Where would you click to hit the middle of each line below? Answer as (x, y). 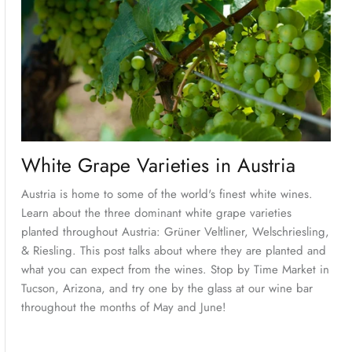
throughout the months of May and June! (123, 308)
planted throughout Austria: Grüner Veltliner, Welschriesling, (175, 232)
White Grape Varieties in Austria (158, 165)
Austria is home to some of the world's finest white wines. (167, 194)
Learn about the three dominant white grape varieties (156, 213)
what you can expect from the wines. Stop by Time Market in (175, 270)
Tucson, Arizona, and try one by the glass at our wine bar (167, 289)
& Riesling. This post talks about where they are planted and (173, 251)
